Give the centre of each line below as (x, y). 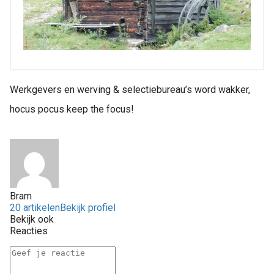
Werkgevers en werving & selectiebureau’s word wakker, (130, 90)
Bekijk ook (32, 220)
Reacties (29, 231)
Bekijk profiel (88, 208)
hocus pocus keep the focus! (72, 109)
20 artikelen (35, 208)
